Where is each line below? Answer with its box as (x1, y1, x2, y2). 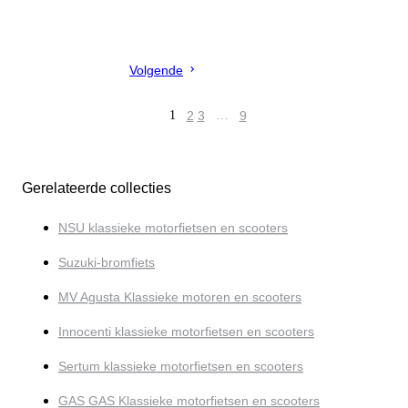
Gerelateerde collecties (22, 180, 171, 197)
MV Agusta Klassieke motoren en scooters (58, 290, 301, 305)
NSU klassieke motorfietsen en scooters (58, 220, 288, 236)
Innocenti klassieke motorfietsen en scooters (58, 324, 314, 340)
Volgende (129, 63, 183, 78)
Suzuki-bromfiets (58, 255, 155, 270)
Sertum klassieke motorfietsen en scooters (58, 359, 303, 374)
